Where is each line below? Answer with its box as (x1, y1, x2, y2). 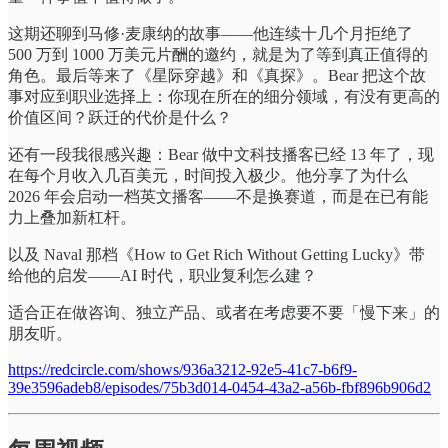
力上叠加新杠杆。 (8, 209, 136, 227)
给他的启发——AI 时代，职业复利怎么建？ (8, 267, 317, 285)
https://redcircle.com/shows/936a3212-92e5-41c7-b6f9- (8, 361, 357, 379)
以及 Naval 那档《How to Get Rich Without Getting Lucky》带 (8, 246, 425, 264)
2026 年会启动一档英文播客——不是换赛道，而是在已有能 (8, 188, 428, 206)
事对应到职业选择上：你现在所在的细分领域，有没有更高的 (8, 88, 440, 106)
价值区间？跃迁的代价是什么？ (8, 109, 232, 127)
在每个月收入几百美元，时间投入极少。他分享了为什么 (8, 167, 408, 185)
